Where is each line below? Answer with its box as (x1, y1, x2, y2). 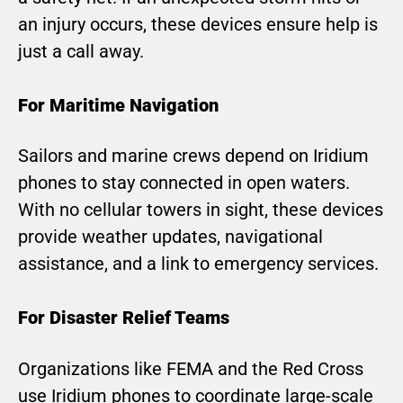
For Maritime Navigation (18, 94, 219, 116)
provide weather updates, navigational (18, 226, 323, 248)
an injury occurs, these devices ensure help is (18, 13, 378, 35)
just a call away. (18, 40, 144, 62)
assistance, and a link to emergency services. (18, 253, 379, 275)
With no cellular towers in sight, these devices (18, 199, 383, 221)
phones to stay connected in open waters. (18, 172, 350, 194)
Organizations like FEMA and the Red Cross (18, 357, 363, 380)
